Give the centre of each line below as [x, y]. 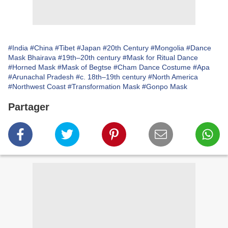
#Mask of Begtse [84, 67]
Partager [29, 107]
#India [18, 48]
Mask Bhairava [32, 58]
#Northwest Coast [37, 87]
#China [41, 48]
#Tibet [65, 48]
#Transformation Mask [104, 87]
